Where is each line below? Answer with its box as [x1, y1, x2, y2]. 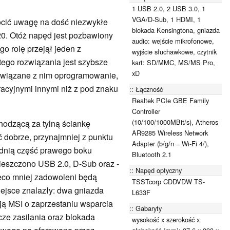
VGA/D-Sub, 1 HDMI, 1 [132, 14, 201, 24]
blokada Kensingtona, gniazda [132, 25, 220, 35]
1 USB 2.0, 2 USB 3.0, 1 [132, 3, 205, 13]
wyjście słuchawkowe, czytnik [132, 46, 217, 56]
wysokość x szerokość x [132, 214, 200, 224]
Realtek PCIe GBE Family [132, 95, 209, 105]
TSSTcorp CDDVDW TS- [132, 176, 205, 186]
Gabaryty [136, 203, 162, 213]
